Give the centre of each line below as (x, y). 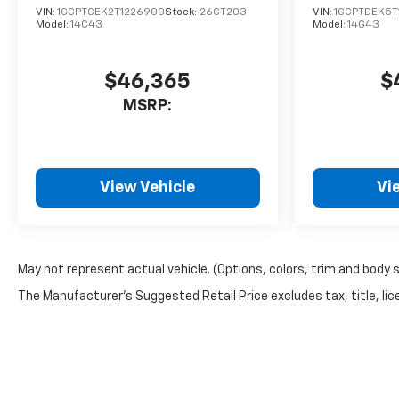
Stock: (182, 13)
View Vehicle (148, 188)
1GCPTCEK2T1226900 (111, 13)
